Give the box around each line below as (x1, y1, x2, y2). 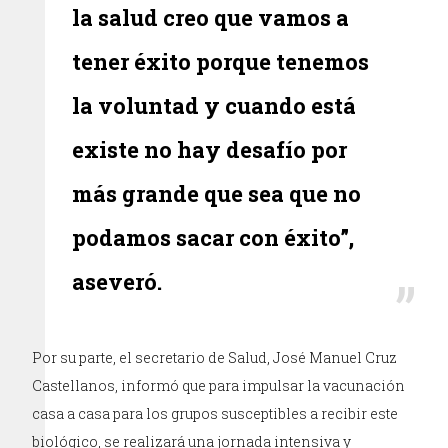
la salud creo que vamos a (72, 2, 350, 32)
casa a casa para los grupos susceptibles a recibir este (32, 403, 399, 423)
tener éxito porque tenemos (72, 46, 370, 76)
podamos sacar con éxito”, (72, 222, 355, 252)
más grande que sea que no (72, 178, 362, 208)
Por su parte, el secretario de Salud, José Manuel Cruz (32, 347, 398, 367)
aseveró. (72, 266, 163, 296)
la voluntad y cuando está (72, 90, 357, 120)
